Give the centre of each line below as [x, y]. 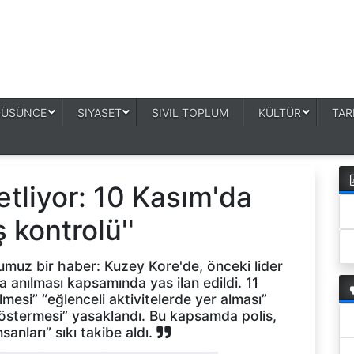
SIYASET [99, 113]
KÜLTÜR [280, 113]
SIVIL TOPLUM [190, 113]
